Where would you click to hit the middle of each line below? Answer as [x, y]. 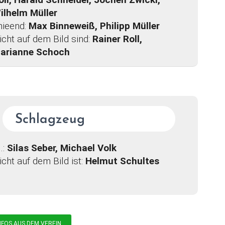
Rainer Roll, [117, 39]
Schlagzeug [50, 120]
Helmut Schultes [122, 161]
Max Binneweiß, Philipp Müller [94, 26]
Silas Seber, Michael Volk [62, 148]
